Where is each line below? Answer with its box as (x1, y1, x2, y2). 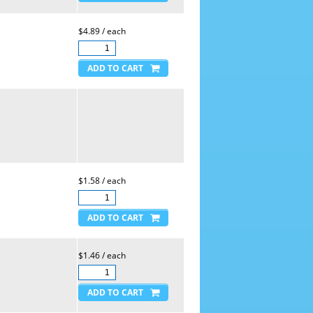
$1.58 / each (78, 175, 126, 187)
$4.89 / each (78, 25, 126, 37)
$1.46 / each (78, 249, 126, 261)
